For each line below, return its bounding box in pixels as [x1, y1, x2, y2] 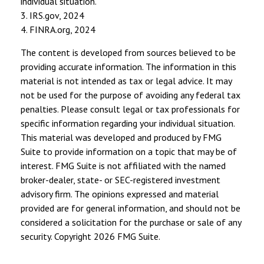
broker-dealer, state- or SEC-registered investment [21, 174, 220, 186]
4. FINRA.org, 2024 [21, 24, 95, 36]
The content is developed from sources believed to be [21, 47, 236, 59]
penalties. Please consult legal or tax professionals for [21, 103, 240, 115]
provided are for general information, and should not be [21, 202, 240, 214]
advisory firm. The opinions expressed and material [21, 188, 219, 200]
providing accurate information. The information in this [21, 61, 236, 73]
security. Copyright [21, 230, 94, 243]
